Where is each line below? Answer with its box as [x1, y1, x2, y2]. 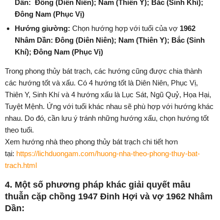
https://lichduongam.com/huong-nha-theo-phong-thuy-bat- [16, 149, 200, 158]
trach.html [5, 161, 37, 170]
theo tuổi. [5, 126, 34, 135]
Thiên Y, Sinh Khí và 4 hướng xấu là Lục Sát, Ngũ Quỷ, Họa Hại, [5, 90, 211, 99]
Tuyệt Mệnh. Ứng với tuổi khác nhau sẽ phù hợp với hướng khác [5, 102, 214, 111]
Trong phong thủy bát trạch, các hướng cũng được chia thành [5, 67, 202, 76]
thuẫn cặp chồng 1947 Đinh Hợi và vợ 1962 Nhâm [5, 192, 213, 202]
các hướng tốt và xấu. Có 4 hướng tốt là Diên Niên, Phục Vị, [5, 79, 198, 87]
